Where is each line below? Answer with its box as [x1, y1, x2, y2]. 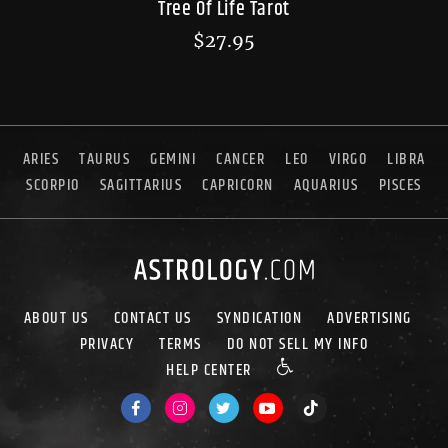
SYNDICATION [216, 305, 303, 331]
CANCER [216, 146, 265, 172]
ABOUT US [23, 305, 89, 331]
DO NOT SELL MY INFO [226, 331, 369, 357]
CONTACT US [113, 305, 192, 331]
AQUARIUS [293, 172, 359, 198]
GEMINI [150, 146, 196, 172]
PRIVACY [79, 331, 135, 357]
